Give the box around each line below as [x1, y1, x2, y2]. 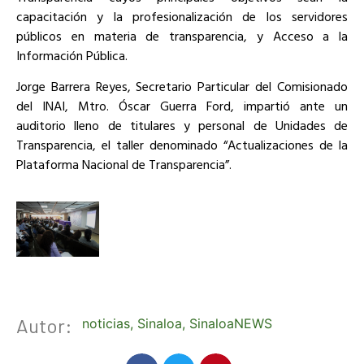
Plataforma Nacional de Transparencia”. [16, 154, 232, 174]
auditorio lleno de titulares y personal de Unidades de [16, 115, 348, 135]
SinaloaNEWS [189, 315, 272, 332]
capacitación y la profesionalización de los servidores [16, 6, 348, 26]
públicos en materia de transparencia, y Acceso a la [16, 25, 348, 45]
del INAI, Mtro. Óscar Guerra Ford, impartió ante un [16, 95, 348, 115]
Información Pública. [16, 45, 128, 65]
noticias [82, 315, 130, 332]
